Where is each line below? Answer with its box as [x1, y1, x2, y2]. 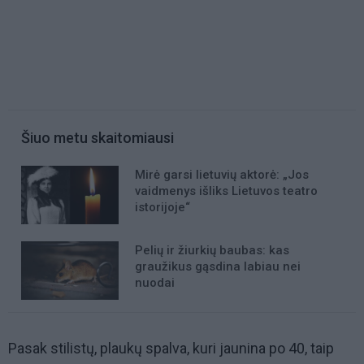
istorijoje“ [135, 200, 190, 215]
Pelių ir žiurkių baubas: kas [135, 243, 289, 258]
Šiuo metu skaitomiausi [21, 129, 174, 147]
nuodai [135, 275, 175, 291]
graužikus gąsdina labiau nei [135, 259, 301, 275]
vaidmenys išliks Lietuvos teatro [135, 184, 318, 199]
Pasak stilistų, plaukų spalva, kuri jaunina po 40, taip [8, 340, 334, 357]
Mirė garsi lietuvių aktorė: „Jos [135, 167, 309, 183]
